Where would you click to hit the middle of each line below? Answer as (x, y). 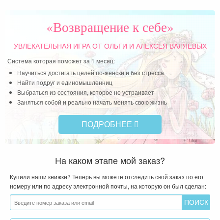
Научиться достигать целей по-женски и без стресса (91, 72)
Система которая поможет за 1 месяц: (61, 60)
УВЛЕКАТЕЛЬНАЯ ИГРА (52, 46)
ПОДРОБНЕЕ (108, 124)
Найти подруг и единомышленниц (65, 82)
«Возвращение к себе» (110, 27)
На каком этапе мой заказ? (110, 160)
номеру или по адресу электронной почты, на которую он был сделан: (108, 186)
